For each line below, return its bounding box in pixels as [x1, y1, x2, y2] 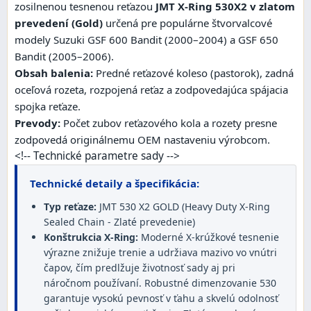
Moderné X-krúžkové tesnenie [138, 230, 279, 244]
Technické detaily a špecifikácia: [30, 176, 199, 191]
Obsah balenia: [15, 66, 93, 81]
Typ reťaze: [44, 200, 96, 214]
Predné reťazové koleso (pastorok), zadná [93, 66, 294, 81]
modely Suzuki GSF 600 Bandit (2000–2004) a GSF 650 [15, 33, 278, 47]
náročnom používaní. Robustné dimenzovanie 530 [44, 276, 276, 290]
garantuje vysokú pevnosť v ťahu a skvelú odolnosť [44, 292, 278, 305]
